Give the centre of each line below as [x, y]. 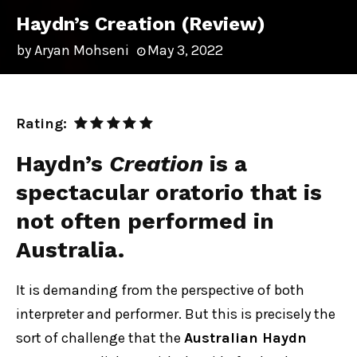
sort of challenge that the [100, 338]
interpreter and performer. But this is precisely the [176, 314]
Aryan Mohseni [82, 50]
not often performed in [145, 221]
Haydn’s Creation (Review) [141, 24]
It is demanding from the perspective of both [160, 290]
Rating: [43, 124]
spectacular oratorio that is [169, 192]
